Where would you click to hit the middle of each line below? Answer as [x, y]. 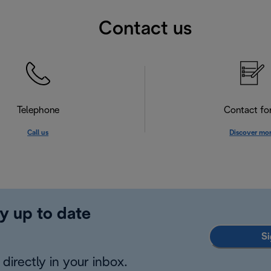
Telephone [38, 111]
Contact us [145, 29]
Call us [38, 133]
